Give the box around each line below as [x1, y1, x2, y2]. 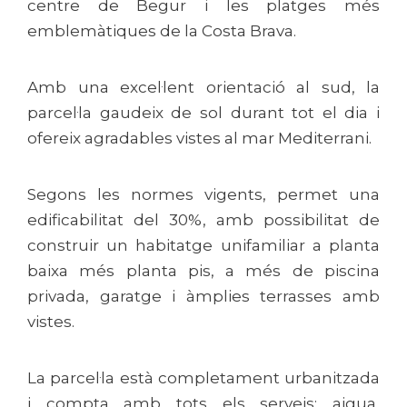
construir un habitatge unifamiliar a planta [27, 236, 380, 254]
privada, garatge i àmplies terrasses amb [27, 287, 380, 305]
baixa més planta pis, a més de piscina [27, 262, 380, 280]
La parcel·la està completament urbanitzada [27, 369, 380, 387]
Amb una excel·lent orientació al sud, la [27, 78, 380, 96]
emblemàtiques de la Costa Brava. [27, 22, 296, 40]
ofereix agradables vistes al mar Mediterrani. [27, 129, 372, 147]
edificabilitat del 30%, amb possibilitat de [27, 211, 380, 229]
